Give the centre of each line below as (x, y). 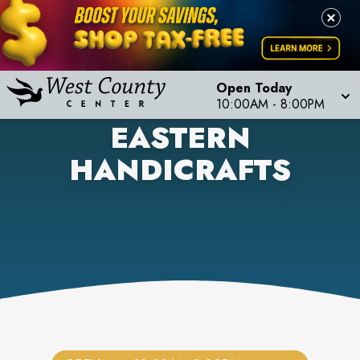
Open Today (254, 88)
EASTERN (180, 138)
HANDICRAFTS (180, 170)
